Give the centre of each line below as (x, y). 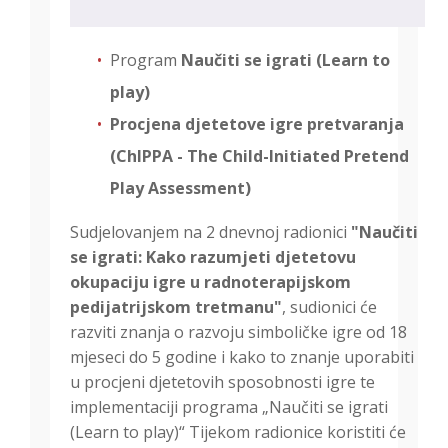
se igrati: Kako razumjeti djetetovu (213, 257)
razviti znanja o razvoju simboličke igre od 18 (238, 332)
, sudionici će (329, 307)
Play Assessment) (180, 188)
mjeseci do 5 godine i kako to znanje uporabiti (242, 357)
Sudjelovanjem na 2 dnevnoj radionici (210, 232)
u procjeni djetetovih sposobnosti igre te (222, 382)
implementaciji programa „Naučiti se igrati (229, 407)
